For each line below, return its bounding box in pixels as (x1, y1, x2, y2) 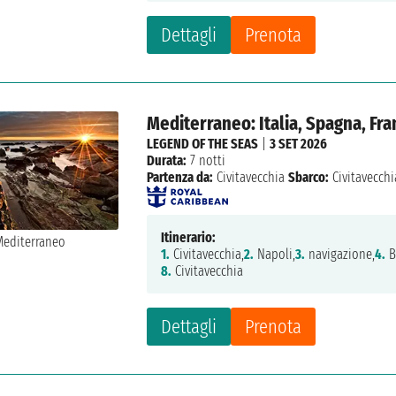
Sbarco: (288, 168, 330, 186)
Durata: (147, 151, 187, 169)
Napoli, (254, 245, 296, 263)
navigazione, (305, 245, 376, 263)
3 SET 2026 (270, 134, 328, 152)
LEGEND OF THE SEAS (147, 134, 259, 152)
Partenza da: (147, 168, 214, 186)
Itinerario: (161, 228, 217, 246)
